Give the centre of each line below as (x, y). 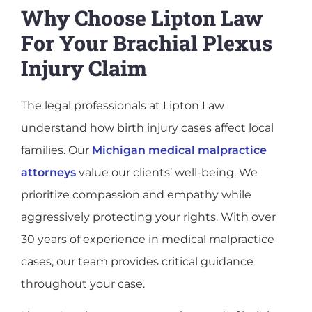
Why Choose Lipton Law (142, 17)
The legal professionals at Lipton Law (123, 105)
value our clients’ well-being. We (167, 172)
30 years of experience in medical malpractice (148, 239)
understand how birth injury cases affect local (147, 127)
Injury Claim (84, 68)
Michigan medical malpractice (178, 150)
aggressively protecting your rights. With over (148, 217)
